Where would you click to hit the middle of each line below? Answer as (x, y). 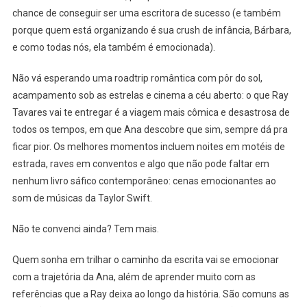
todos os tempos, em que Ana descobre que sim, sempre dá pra (150, 129)
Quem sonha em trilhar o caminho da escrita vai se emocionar (145, 259)
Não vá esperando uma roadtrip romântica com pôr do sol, (137, 78)
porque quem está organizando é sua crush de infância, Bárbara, (151, 30)
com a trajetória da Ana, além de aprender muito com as (134, 277)
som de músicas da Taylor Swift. (82, 198)
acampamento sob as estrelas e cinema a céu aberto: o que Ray (150, 95)
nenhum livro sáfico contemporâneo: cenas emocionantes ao (144, 181)
